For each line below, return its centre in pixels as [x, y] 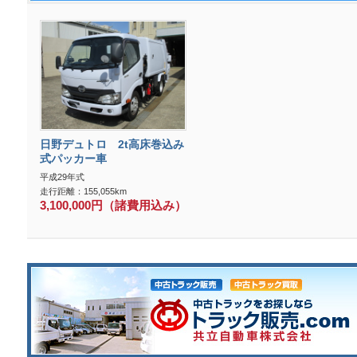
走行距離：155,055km [83, 191]
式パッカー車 [73, 158]
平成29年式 [62, 177]
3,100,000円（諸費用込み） [113, 205]
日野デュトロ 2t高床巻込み [112, 144]
